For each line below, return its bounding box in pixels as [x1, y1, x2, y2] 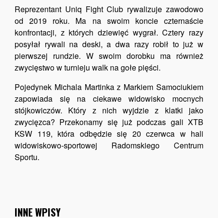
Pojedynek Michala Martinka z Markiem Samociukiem [15, 81, 203, 92]
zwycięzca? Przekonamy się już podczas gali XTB [15, 116, 203, 127]
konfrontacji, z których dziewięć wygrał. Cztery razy [15, 27, 203, 38]
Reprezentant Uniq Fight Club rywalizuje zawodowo [15, 3, 203, 15]
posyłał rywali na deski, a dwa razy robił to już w [15, 38, 203, 50]
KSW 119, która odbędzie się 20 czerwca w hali [15, 128, 203, 139]
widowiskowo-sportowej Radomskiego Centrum [15, 140, 203, 151]
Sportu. [15, 151, 39, 163]
